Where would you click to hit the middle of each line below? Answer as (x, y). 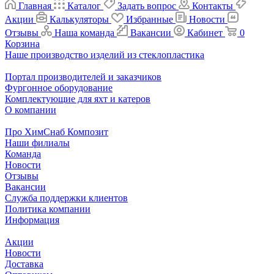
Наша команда (84, 32)
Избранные (150, 19)
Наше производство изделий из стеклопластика (105, 54)
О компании (31, 109)
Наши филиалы (37, 143)
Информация (32, 220)
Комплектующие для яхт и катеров (78, 98)
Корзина (22, 43)
